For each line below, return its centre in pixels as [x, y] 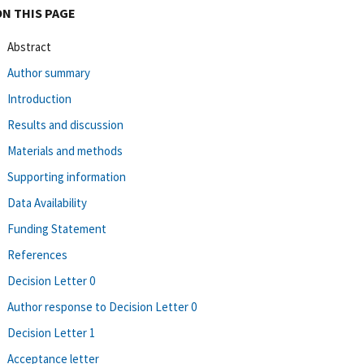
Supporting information [67, 176]
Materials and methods [65, 150]
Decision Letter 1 [51, 332]
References [37, 254]
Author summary [49, 72]
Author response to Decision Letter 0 [102, 306]
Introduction [39, 98]
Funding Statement [57, 228]
